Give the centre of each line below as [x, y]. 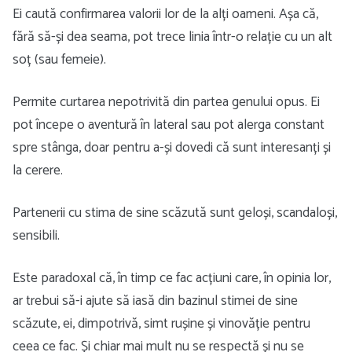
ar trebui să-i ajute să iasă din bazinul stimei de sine [155, 301]
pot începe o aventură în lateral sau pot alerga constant [169, 125]
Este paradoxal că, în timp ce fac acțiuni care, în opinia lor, [172, 278]
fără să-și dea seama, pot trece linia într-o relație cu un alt [172, 37]
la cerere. [38, 170]
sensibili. [36, 236]
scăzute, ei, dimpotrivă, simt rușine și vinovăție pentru [161, 324]
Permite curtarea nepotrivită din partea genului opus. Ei [166, 102]
